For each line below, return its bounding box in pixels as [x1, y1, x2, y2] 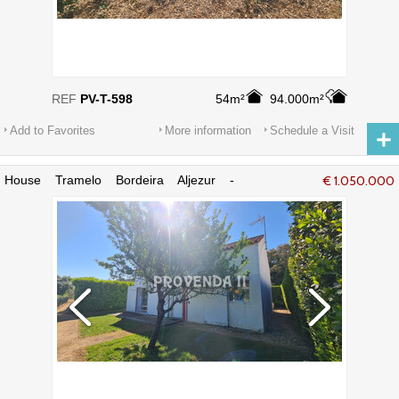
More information [165, 124, 251, 137]
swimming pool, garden [4, 187, 135, 201]
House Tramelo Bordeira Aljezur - [4, 173, 234, 187]
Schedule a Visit [270, 124, 354, 137]
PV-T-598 [80, 92, 133, 106]
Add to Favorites [10, 124, 95, 137]
